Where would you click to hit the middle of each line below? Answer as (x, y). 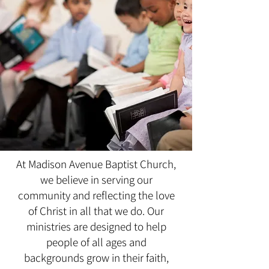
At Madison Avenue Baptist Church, (96, 164)
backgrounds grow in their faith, (96, 258)
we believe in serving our (96, 180)
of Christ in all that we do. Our (96, 211)
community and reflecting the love (96, 195)
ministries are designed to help (96, 226)
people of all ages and (96, 242)
